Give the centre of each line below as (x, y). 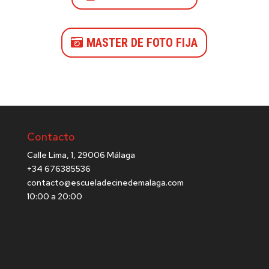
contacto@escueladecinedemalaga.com (105, 183)
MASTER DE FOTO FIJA (142, 43)
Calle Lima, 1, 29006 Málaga (81, 155)
